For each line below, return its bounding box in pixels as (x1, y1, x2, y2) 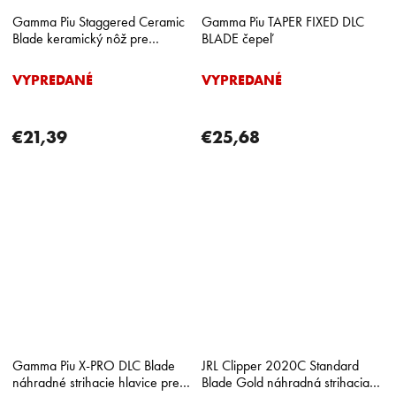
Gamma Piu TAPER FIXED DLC (202, 12, 364, 30)
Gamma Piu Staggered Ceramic (12, 12, 185, 30)
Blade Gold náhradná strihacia (202, 373, 369, 391)
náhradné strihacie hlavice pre (12, 373, 179, 391)
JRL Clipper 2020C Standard (202, 356, 359, 374)
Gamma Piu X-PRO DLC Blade (12, 356, 175, 374)
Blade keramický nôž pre (12, 29, 148, 47)
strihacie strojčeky (12, 46, 109, 64)
